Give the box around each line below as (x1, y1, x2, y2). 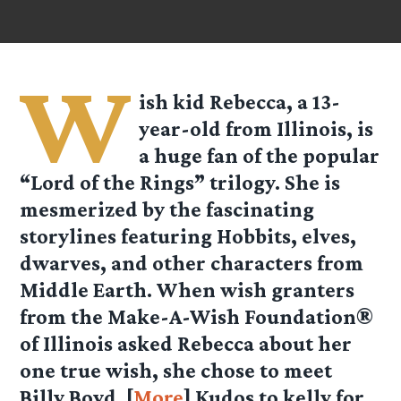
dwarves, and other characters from (20, 251, 364, 276)
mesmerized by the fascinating (20, 197, 315, 222)
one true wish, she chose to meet (20, 358, 333, 383)
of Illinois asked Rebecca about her (20, 331, 353, 356)
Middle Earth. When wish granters (20, 277, 355, 303)
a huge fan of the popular (139, 143, 380, 168)
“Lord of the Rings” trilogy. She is (20, 170, 341, 195)
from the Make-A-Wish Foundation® (20, 304, 374, 329)
